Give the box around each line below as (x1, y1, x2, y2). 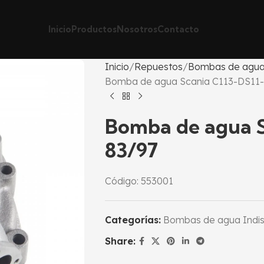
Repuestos (134, 61, 183, 72)
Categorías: (104, 214, 161, 226)
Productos (71, 23, 117, 35)
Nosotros (117, 23, 157, 35)
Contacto (157, 23, 199, 35)
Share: (104, 235, 136, 247)
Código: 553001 (104, 175, 173, 187)
